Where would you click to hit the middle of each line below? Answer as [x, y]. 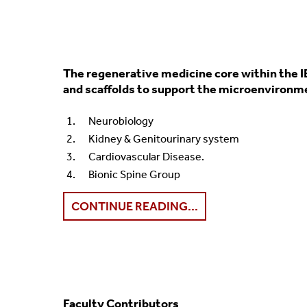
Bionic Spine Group [134, 175]
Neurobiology [121, 121]
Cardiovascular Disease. [146, 157]
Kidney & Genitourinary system [164, 139]
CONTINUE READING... [135, 207]
